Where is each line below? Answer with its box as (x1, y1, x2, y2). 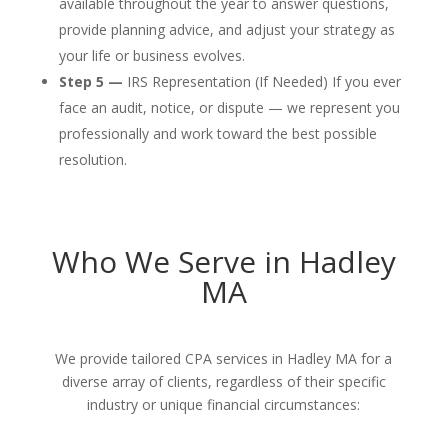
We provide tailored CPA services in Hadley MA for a (55, 349, 393, 368)
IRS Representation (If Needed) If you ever (122, 72, 401, 91)
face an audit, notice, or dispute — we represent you (58, 98, 400, 117)
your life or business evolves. (58, 46, 245, 65)
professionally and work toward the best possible (58, 124, 377, 143)
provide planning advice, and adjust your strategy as (58, 20, 395, 39)
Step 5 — (58, 72, 123, 91)
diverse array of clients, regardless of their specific (61, 372, 386, 391)
